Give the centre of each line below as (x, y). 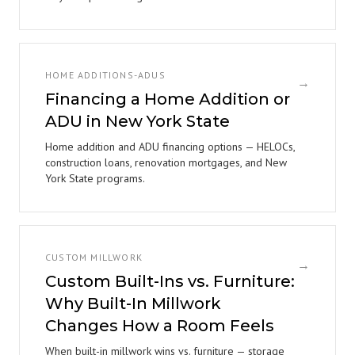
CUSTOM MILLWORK (94, 257)
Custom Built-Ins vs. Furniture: (170, 281)
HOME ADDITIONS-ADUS (105, 75)
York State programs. (95, 178)
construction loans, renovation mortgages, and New (166, 162)
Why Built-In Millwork (133, 303)
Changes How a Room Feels (160, 326)
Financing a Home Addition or (168, 99)
